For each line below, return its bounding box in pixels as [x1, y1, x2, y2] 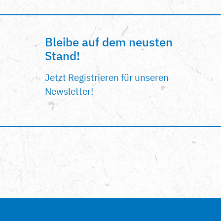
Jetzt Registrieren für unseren [44, 71, 169, 84]
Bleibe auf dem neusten [44, 34, 173, 50]
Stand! [44, 48, 80, 64]
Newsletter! [44, 85, 93, 98]
